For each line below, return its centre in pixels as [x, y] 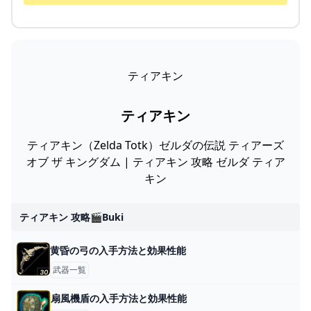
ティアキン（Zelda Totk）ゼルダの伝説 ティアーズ [155, 145]
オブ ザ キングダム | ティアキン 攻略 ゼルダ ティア [155, 162]
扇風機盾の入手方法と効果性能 [118, 299]
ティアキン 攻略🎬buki [72, 217]
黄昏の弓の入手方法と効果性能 [118, 251]
